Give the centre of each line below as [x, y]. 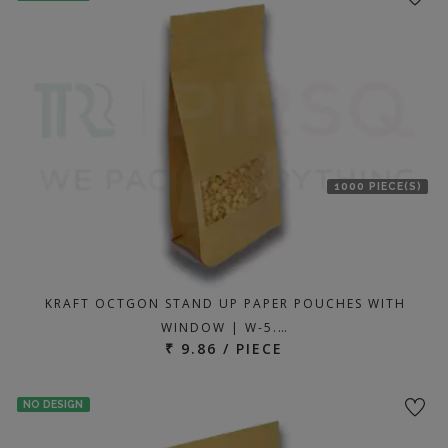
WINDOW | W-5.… [225, 327]
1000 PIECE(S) [377, 185]
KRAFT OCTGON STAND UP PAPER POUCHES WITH [225, 303]
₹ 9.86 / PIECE [224, 348]
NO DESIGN [53, 404]
